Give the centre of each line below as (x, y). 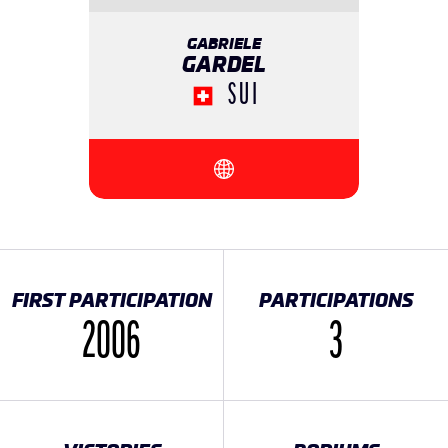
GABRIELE (224, 43)
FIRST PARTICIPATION (111, 299)
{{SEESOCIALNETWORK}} (305, 170)
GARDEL (224, 64)
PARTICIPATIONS (336, 299)
